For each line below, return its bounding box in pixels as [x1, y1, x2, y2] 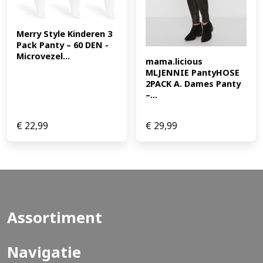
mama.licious [146, 55, 203, 67]
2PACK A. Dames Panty [146, 77, 241, 89]
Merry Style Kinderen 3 [16, 28, 112, 39]
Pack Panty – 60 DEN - [16, 39, 109, 50]
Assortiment [7, 207, 102, 228]
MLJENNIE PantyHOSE [146, 66, 240, 78]
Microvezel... [16, 50, 70, 62]
